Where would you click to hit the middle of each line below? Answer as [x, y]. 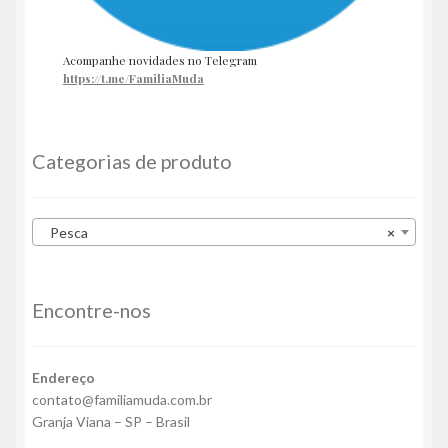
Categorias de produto [132, 161]
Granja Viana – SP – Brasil [111, 421]
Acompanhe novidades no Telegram [159, 60]
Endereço [63, 377]
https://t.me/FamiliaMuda [133, 78]
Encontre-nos [91, 310]
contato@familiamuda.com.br [122, 399]
